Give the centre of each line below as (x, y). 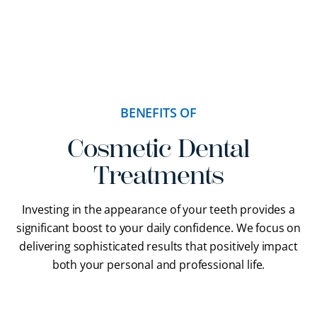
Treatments (158, 176)
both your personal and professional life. (158, 265)
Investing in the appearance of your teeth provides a (158, 210)
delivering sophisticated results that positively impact (158, 247)
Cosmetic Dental (158, 149)
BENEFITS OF (158, 113)
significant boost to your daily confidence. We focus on (158, 228)
